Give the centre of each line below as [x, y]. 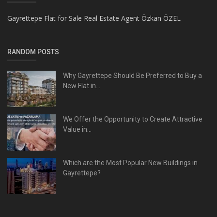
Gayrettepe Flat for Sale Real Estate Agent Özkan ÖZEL [94, 18]
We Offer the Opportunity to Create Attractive [133, 119]
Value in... [77, 129]
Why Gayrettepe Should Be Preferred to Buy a [132, 75]
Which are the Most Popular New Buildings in [130, 163]
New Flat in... [82, 85]
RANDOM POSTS [33, 52]
